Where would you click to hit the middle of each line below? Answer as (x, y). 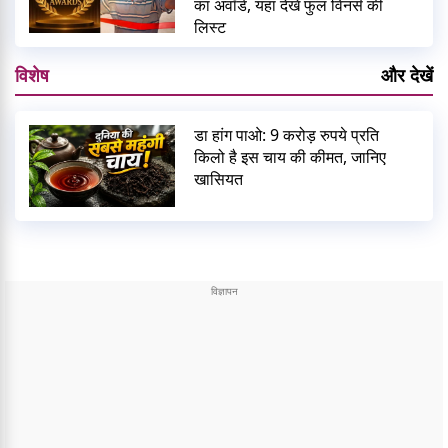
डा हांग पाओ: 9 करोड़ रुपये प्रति (287, 135)
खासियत (219, 179)
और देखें (407, 75)
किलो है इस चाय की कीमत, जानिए (290, 157)
